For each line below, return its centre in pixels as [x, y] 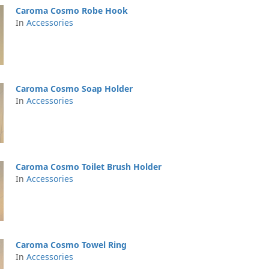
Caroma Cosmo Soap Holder [74, 89]
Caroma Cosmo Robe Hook [72, 11]
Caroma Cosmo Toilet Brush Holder [89, 167]
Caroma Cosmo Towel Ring [71, 245]
